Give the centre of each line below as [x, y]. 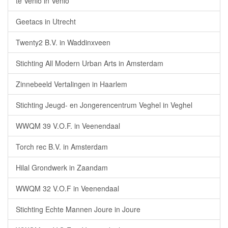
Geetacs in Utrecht [46, 21]
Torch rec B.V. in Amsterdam [62, 147]
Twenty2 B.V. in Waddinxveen [63, 42]
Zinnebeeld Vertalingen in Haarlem [72, 84]
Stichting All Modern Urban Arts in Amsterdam [90, 63]
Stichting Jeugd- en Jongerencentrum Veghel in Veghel [104, 105]
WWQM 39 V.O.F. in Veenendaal [68, 126]
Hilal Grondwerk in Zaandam [62, 167]
